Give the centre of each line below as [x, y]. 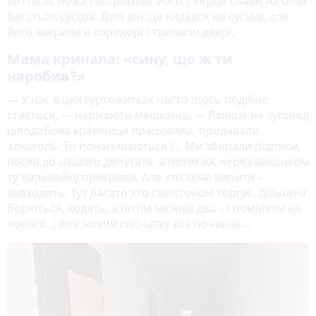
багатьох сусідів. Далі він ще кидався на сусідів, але [148, 17]
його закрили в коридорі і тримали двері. [121, 32]
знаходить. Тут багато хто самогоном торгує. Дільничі [157, 193]
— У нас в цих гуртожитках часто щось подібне [138, 100]
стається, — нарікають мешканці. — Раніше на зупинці [158, 115]
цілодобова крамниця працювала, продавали [133, 131]
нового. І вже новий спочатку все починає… [129, 224]
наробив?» [46, 76]
